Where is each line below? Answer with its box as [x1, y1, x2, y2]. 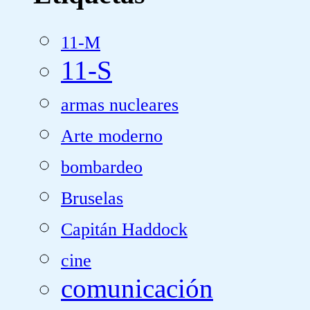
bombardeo [61, 156, 143, 177]
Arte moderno [61, 125, 163, 146]
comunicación [61, 273, 213, 303]
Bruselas [61, 188, 123, 208]
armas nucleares [61, 94, 179, 115]
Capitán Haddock [61, 219, 188, 239]
